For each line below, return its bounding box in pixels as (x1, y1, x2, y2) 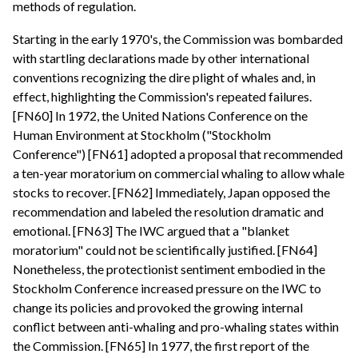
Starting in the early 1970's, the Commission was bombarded (13, 31, 343, 47)
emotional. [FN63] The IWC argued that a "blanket (13, 223, 289, 239)
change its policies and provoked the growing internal (13, 300, 303, 316)
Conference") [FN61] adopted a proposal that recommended (13, 146, 343, 162)
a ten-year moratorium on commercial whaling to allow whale (13, 165, 344, 181)
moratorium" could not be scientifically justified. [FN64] (13, 242, 317, 258)
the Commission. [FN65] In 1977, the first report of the (13, 338, 309, 354)
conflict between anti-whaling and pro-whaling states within (13, 319, 339, 335)
